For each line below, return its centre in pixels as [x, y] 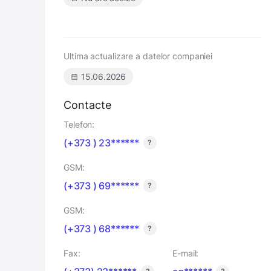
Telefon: [79, 124]
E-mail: [186, 253]
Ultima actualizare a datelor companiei [138, 56]
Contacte [87, 105]
